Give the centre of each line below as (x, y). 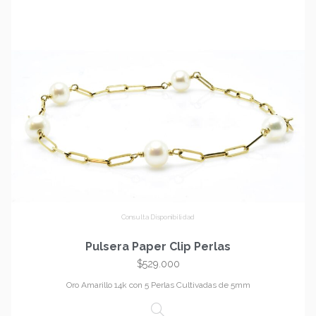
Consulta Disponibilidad (158, 217)
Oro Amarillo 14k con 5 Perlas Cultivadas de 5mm (158, 285)
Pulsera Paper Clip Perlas (158, 246)
